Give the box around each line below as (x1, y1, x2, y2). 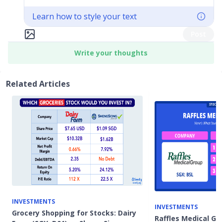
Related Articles (6, 78, 70, 89)
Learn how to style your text (32, 11, 137, 22)
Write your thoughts (74, 48, 148, 57)
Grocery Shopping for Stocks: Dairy (12, 208, 136, 218)
